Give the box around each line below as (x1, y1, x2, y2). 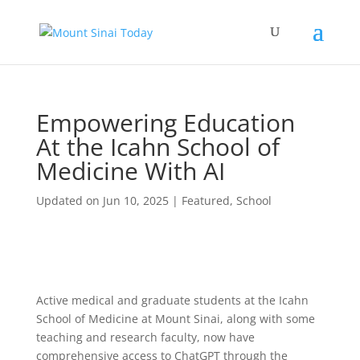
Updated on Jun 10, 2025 (35, 193, 169, 208)
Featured (181, 193, 230, 208)
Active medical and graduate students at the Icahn (35, 292, 309, 308)
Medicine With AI (35, 154, 225, 187)
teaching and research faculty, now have (35, 329, 255, 345)
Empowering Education (35, 106, 295, 139)
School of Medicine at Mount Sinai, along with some (35, 311, 315, 326)
